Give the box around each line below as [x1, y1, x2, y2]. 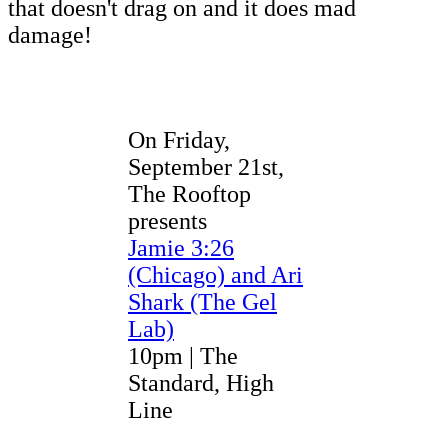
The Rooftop [128, 180, 251, 207]
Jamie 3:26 [128, 234, 234, 261]
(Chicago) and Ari [128, 261, 303, 288]
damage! [8, 21, 98, 48]
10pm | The [128, 342, 238, 369]
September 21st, [128, 153, 284, 180]
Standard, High [128, 369, 274, 396]
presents [128, 207, 207, 234]
